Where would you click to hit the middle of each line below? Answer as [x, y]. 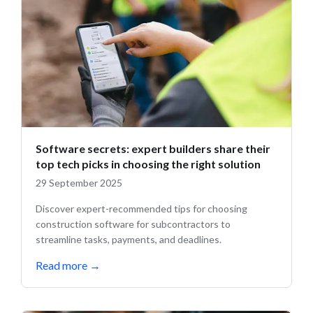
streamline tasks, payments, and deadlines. [129, 240]
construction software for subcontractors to [133, 224]
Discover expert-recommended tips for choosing [141, 209]
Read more [61, 265]
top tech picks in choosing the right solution [148, 164]
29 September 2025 [79, 183]
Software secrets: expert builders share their [153, 149]
